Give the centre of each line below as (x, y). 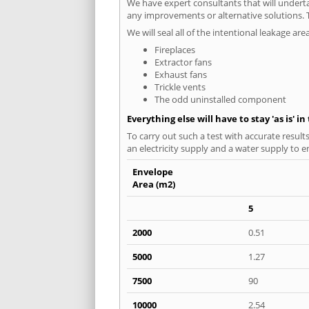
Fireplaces (175, 49)
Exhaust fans (181, 74)
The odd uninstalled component (220, 99)
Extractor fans (183, 62)
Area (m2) (154, 184)
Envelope (153, 171)
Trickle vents (180, 87)
